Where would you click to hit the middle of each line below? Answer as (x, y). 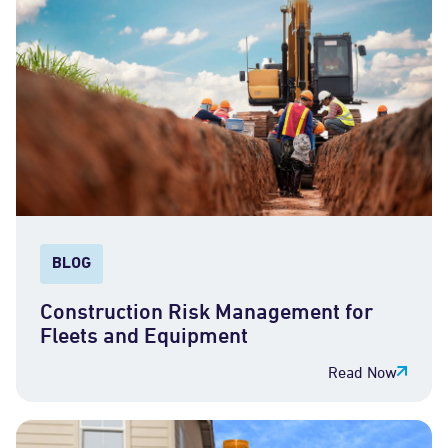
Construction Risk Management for (206, 311)
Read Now (362, 371)
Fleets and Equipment (144, 335)
